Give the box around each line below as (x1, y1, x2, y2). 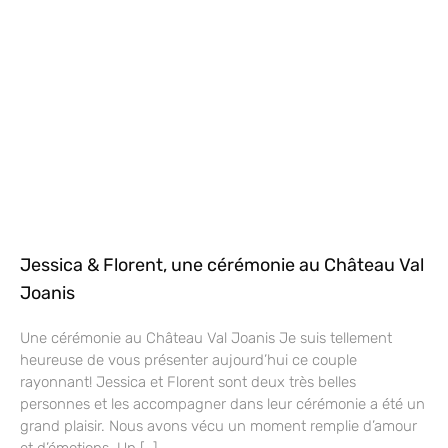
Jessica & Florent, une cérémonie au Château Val (20, 253, 424, 276)
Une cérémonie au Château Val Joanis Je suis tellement (20, 328, 392, 347)
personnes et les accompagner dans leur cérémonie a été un (20, 394, 425, 413)
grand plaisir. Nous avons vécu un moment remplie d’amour (20, 416, 417, 435)
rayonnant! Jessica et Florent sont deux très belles (20, 372, 356, 391)
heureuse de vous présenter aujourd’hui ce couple (20, 350, 357, 369)
